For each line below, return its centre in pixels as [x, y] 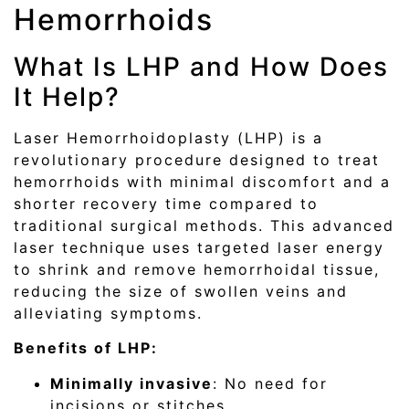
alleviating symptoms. [108, 314]
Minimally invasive [131, 383]
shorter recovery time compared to [166, 204]
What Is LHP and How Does [201, 67]
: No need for [270, 383]
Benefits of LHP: [86, 348]
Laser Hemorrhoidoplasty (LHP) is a [168, 138]
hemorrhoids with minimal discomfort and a [202, 182]
